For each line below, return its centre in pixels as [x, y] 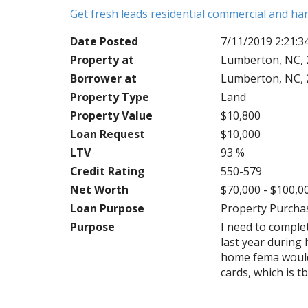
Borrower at [103, 78]
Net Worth [99, 190]
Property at [102, 60]
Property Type [110, 97]
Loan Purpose [107, 208]
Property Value [111, 115]
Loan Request [108, 134]
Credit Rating [108, 171]
